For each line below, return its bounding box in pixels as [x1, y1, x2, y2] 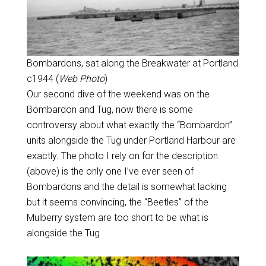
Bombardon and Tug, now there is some [26, 103, 193, 115]
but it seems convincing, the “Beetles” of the [26, 196, 208, 208]
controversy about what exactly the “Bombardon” [26, 119, 232, 131]
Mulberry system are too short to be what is [26, 211, 208, 223]
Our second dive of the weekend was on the [26, 88, 210, 100]
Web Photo [59, 72, 104, 84]
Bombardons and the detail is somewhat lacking [26, 180, 227, 192]
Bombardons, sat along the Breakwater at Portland [27, 57, 238, 69]
